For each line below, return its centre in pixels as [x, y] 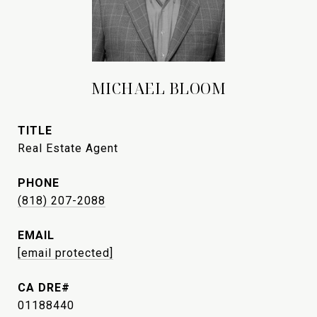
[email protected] [65, 253]
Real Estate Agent [68, 148]
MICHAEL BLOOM [158, 88]
